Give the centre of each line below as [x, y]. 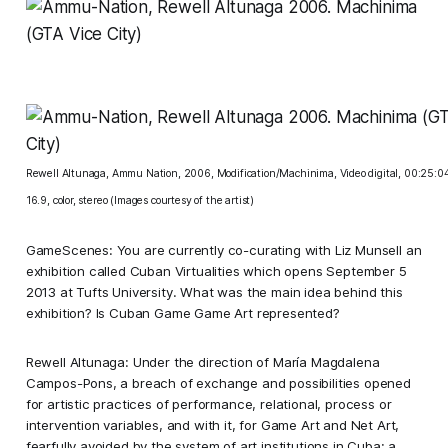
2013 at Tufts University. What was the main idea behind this [214, 291]
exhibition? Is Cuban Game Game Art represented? [182, 312]
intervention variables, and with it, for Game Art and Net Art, [212, 424]
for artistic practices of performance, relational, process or [208, 403]
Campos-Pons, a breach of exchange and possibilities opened [218, 382]
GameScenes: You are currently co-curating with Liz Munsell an [223, 249]
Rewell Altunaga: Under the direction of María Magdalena [202, 361]
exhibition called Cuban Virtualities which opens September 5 [216, 270]
